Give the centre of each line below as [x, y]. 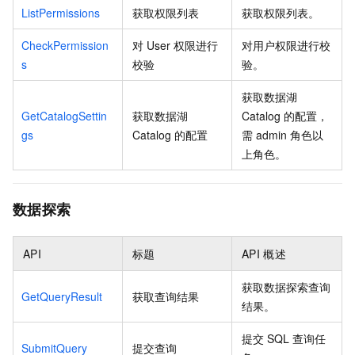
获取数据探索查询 [286, 286]
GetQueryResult [62, 296]
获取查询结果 [166, 296]
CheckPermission [65, 45]
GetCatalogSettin [64, 115]
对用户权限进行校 [286, 45]
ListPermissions [61, 12]
